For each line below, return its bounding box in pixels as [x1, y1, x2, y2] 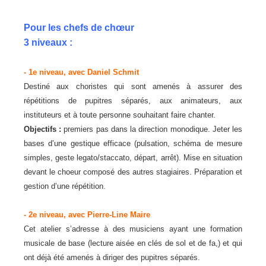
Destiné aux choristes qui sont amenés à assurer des [24, 82, 242, 91]
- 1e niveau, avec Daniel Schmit [24, 68, 139, 77]
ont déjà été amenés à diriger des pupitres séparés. [24, 253, 200, 262]
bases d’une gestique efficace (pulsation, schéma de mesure [24, 139, 242, 148]
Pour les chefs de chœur [24, 23, 134, 33]
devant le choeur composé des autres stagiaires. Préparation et [24, 167, 242, 176]
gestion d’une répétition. [24, 182, 106, 191]
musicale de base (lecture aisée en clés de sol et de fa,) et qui [24, 239, 242, 248]
